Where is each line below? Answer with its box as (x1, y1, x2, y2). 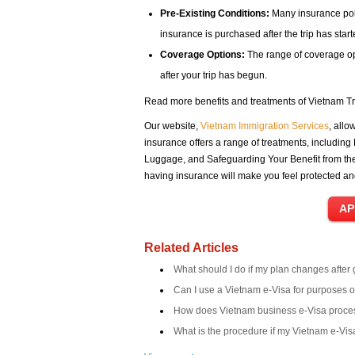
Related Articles (144, 241, 239, 254)
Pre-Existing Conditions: (160, 8, 269, 19)
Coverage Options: (160, 49, 245, 60)
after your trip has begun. (160, 70, 267, 81)
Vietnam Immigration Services (200, 120, 329, 132)
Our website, (144, 120, 200, 132)
